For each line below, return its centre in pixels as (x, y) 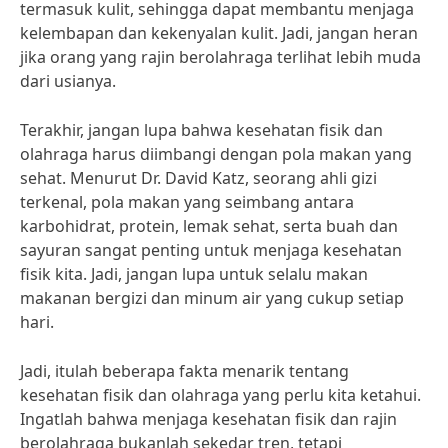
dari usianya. (68, 81)
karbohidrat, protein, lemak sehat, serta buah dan (209, 226)
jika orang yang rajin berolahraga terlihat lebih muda (220, 57)
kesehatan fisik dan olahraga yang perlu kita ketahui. (220, 395)
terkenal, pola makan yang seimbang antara (187, 202)
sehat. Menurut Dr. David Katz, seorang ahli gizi (198, 178)
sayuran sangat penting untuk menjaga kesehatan (211, 250)
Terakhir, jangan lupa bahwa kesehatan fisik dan (201, 130)
